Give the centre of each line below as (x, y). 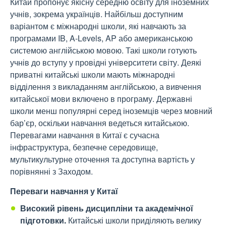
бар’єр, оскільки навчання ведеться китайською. (100, 123)
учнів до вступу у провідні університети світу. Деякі (106, 63)
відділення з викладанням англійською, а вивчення (106, 87)
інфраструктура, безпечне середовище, (84, 147)
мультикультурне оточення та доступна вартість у (102, 159)
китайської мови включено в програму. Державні (101, 99)
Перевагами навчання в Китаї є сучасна (85, 135)
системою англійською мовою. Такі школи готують (103, 50)
